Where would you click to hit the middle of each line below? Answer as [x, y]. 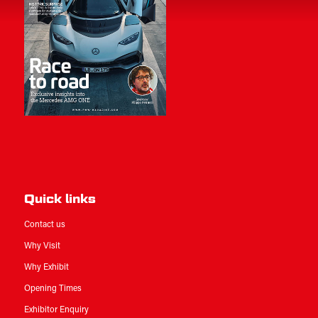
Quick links [60, 198]
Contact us [44, 225]
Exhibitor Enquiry [56, 310]
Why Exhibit [46, 267]
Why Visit [42, 246]
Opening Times [53, 289]
